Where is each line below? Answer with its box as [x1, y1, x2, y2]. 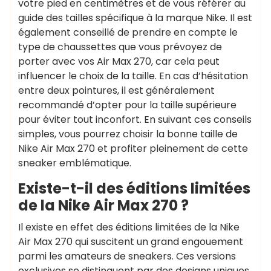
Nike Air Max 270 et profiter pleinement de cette [18, 142, 248, 155]
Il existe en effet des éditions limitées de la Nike [18, 220, 240, 234]
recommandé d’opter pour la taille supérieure [18, 98, 237, 112]
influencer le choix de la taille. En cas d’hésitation [18, 69, 248, 83]
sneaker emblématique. [18, 156, 131, 170]
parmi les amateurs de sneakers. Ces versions [18, 249, 236, 263]
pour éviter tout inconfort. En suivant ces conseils [18, 113, 252, 126]
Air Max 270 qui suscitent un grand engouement [18, 235, 243, 249]
